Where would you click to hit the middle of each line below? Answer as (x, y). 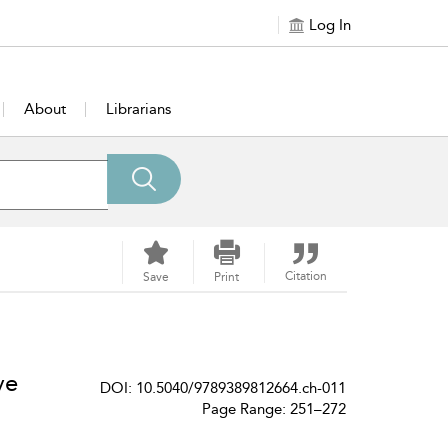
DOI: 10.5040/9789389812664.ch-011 (222, 388)
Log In (330, 25)
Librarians (139, 109)
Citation (305, 276)
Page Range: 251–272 (273, 409)
